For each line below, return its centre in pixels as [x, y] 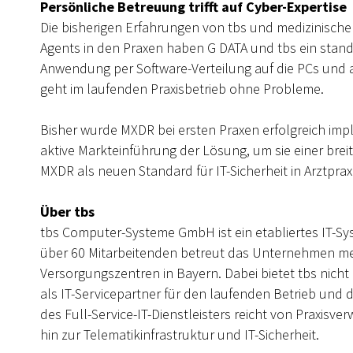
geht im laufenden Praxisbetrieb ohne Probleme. [185, 89]
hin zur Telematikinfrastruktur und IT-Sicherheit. [180, 334]
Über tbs [67, 212]
